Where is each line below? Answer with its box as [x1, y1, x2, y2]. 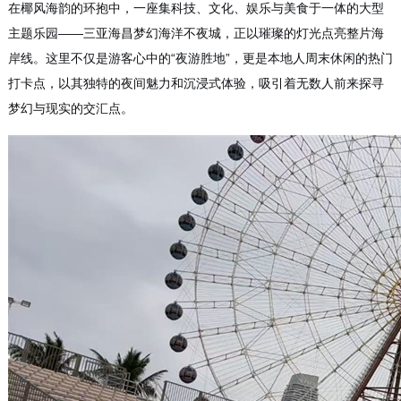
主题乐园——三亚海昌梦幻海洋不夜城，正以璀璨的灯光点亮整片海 [7, 26, 384, 41]
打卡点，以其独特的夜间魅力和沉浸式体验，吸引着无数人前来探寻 [7, 76, 384, 91]
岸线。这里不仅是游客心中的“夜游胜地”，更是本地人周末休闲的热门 [7, 51, 393, 66]
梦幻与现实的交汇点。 [7, 101, 133, 116]
